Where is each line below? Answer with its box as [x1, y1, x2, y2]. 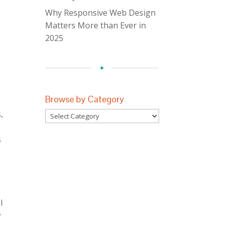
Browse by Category [45, 93, 125, 105]
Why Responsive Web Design [45, 7, 156, 18]
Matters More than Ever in [45, 20, 146, 31]
